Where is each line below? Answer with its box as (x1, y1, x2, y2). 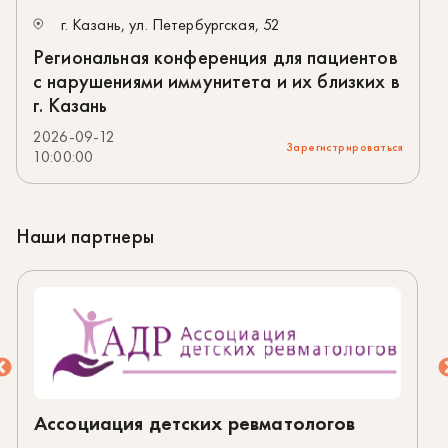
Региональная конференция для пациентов (33, 43, 398, 70)
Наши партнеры (16, 222, 155, 249)
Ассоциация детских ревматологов (33, 409, 356, 436)
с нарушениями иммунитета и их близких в (33, 67, 400, 94)
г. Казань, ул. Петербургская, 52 (60, 14, 281, 36)
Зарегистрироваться (285, 138, 403, 155)
